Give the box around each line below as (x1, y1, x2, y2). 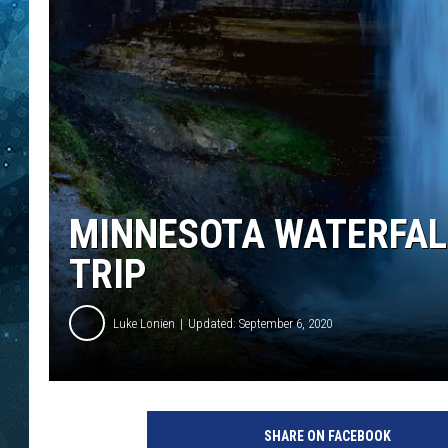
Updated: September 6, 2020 (188, 315, 332, 331)
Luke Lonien (113, 315, 175, 331)
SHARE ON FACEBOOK (263, 428, 391, 445)
